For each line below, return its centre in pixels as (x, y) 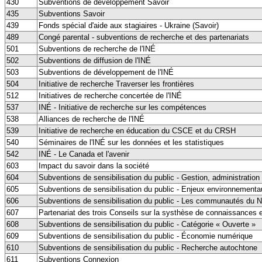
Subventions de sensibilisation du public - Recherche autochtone (148, 247)
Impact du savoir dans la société (94, 166)
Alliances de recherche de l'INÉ (92, 119)
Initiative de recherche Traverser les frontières (116, 84)
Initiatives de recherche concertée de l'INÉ (110, 95)
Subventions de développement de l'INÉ (106, 72)
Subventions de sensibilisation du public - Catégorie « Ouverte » (147, 224)
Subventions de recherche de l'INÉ (97, 49)
